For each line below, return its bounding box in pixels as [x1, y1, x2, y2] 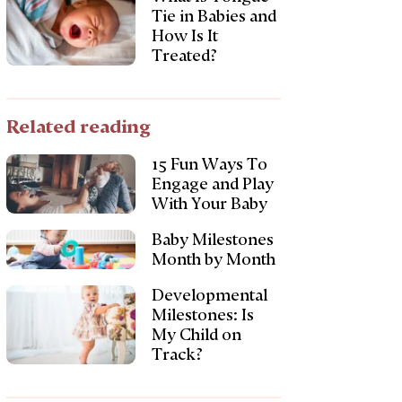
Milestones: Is [151, 306, 254, 324]
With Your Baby [151, 195, 267, 213]
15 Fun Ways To [151, 155, 267, 173]
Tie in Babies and [151, 7, 276, 25]
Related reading [6, 116, 152, 137]
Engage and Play [151, 175, 274, 193]
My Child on [151, 326, 241, 344]
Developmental [151, 286, 267, 304]
